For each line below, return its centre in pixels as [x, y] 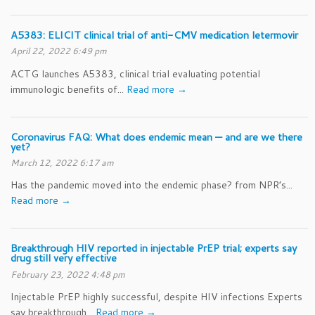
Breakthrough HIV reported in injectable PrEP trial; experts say [154, 248]
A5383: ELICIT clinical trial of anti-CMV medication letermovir [154, 34]
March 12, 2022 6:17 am [62, 162]
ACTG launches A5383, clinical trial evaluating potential [135, 73]
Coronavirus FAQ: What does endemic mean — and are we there [156, 136]
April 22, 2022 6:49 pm [59, 50]
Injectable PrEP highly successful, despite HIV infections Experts [156, 297]
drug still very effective [64, 258]
